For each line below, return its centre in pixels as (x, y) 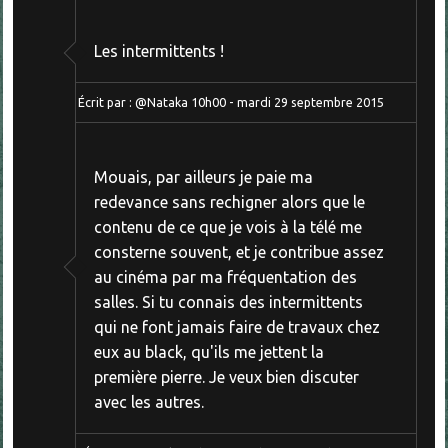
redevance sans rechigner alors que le (229, 202)
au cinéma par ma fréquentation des (225, 277)
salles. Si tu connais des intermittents (228, 302)
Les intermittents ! (158, 50)
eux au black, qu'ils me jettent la (208, 352)
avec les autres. (148, 402)
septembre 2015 (337, 101)
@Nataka (161, 101)
